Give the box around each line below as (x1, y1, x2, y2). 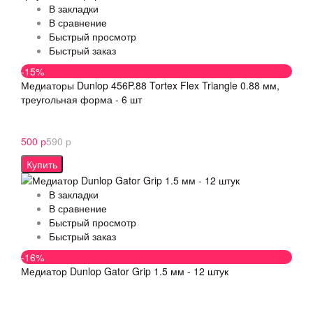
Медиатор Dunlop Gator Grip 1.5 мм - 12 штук (21, 264, 228, 278)
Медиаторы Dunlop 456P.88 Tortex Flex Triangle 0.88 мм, (21, 78, 279, 92)
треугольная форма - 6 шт (21, 92, 142, 106)
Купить (27, 157, 57, 171)
